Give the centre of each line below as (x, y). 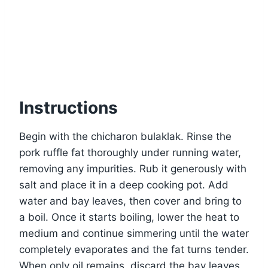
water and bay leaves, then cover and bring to (130, 201)
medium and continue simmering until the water (134, 234)
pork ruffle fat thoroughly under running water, (130, 153)
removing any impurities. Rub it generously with (133, 169)
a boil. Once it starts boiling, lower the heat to (129, 217)
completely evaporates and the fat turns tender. (134, 250)
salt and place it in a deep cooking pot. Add (124, 185)
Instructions (68, 108)
